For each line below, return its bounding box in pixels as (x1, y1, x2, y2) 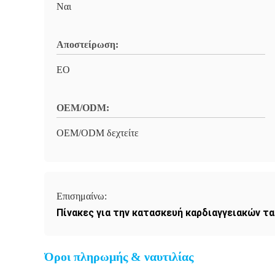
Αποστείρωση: (56, 39, 118, 50)
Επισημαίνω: (56, 191, 109, 201)
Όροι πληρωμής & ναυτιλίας (44, 250, 193, 263)
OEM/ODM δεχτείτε (56, 128, 139, 138)
